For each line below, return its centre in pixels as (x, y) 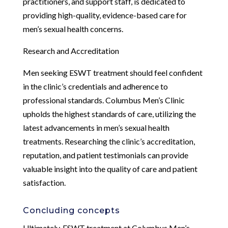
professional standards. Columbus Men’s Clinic (104, 100)
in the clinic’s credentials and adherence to (95, 86)
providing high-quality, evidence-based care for (105, 15)
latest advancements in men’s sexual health (96, 127)
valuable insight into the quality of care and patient (110, 168)
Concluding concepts (71, 210)
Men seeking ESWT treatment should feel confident (112, 72)
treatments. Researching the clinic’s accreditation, (109, 141)
